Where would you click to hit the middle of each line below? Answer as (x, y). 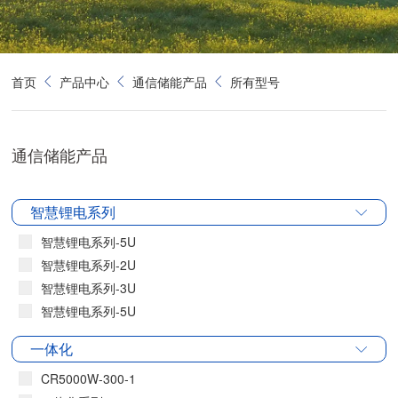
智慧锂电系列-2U (89, 265)
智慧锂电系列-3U (89, 288)
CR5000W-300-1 (89, 378)
